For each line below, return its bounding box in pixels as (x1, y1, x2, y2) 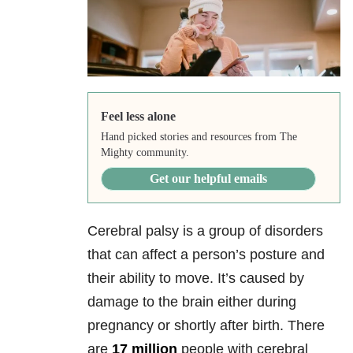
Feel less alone (100, 110, 176, 124)
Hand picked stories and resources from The (100, 131, 297, 143)
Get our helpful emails (149, 172, 267, 186)
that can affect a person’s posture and (87, 247, 325, 263)
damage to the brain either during (87, 294, 296, 310)
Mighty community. (100, 147, 189, 159)
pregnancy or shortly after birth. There (87, 318, 325, 334)
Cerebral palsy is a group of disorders (87, 223, 323, 240)
